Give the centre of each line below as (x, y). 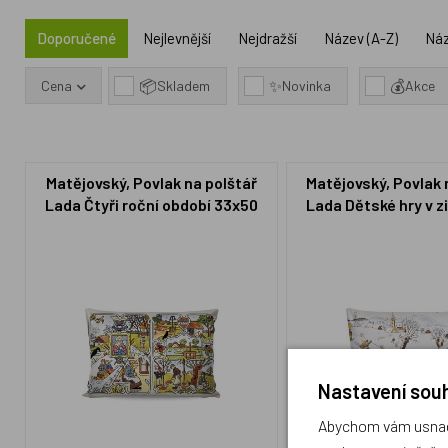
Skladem (184, 85)
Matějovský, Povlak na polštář (152, 183)
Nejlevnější (177, 38)
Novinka (307, 85)
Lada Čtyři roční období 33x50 (152, 205)
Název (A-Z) (361, 38)
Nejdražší (268, 38)
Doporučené (77, 38)
